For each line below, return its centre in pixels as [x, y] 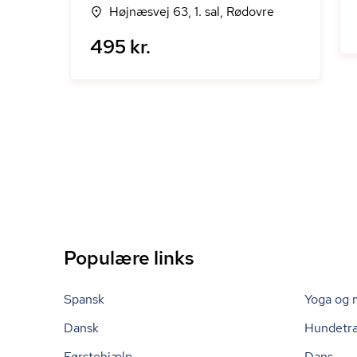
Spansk [84, 299]
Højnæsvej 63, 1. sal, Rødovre [192, 12]
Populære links [129, 258]
